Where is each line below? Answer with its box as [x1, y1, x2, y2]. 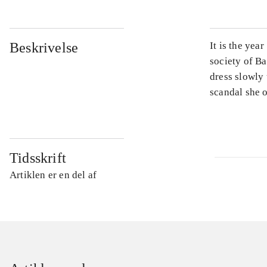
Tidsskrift [10, 150, 66, 166]
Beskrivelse [10, 40, 79, 56]
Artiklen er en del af [10, 169, 97, 181]
